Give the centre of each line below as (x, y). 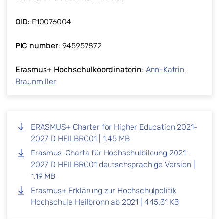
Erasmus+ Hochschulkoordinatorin (78, 70)
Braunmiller (36, 82)
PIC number (37, 46)
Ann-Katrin (165, 70)
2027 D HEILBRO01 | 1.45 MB (80, 139)
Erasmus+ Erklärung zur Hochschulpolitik (104, 191)
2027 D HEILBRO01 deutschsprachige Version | (113, 165)
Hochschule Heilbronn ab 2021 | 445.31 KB (105, 202)
